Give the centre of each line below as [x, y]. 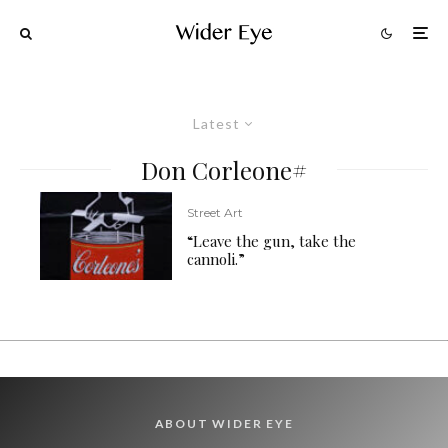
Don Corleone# [224, 169]
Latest [216, 123]
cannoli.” [218, 259]
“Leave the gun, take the [272, 241]
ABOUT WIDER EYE [224, 423]
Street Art [215, 213]
